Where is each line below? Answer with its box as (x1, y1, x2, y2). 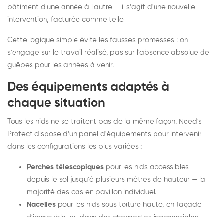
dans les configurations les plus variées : (7, 143, 142, 151)
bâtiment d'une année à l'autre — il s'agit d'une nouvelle (7, 3, 195, 11)
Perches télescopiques (27, 163, 104, 171)
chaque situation (7, 97, 105, 110)
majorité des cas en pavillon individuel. (27, 188, 156, 196)
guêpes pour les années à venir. (7, 62, 114, 69)
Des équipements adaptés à (7, 81, 169, 94)
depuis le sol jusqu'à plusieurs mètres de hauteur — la (27, 176, 205, 184)
